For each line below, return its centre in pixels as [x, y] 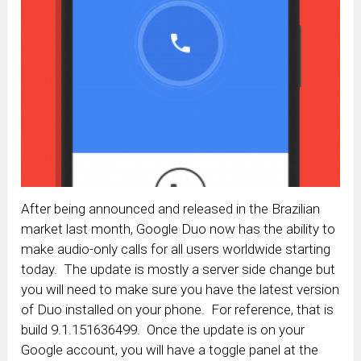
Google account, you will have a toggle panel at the [170, 350]
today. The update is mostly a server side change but [178, 270]
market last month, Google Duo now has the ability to [178, 229]
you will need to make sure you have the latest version [180, 290]
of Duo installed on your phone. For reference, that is [178, 310]
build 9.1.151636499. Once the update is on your [163, 330]
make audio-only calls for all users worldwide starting [176, 249]
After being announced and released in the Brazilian [171, 209]
